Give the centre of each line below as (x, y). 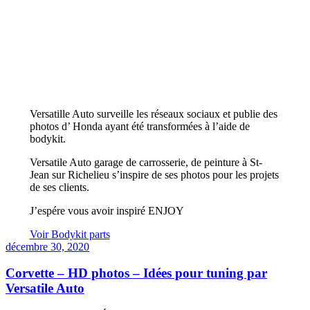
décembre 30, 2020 (47, 246)
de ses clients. (59, 187)
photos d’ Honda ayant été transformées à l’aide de (139, 126)
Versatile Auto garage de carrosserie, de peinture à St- (146, 162)
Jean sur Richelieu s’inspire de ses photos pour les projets (154, 174)
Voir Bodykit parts (70, 234)
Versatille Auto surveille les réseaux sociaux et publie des (153, 113)
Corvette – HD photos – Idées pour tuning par (136, 273)
